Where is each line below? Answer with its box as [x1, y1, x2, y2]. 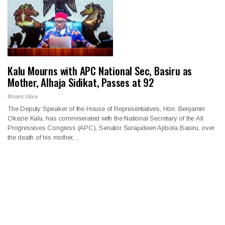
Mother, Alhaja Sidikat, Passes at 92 [8, 74, 154, 90]
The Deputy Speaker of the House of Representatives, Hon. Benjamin [8, 104, 205, 113]
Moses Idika [8, 93, 38, 99]
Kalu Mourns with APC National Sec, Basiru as [8, 62, 192, 78]
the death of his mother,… [8, 133, 80, 141]
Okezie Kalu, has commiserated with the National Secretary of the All [8, 114, 203, 122]
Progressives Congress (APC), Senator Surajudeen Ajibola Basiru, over [8, 124, 214, 132]
